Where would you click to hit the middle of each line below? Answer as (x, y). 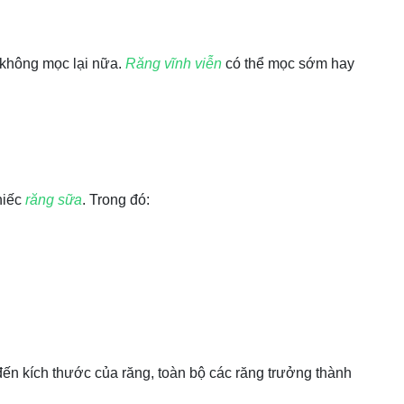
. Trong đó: (116, 200)
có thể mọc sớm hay (288, 64)
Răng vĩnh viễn (174, 64)
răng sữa (54, 200)
